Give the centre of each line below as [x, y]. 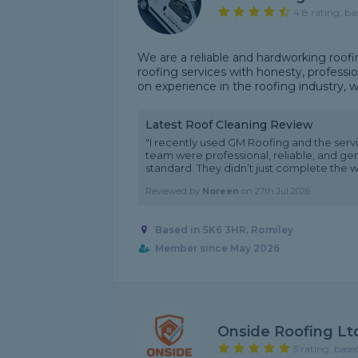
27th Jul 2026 [282, 191]
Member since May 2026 [217, 249]
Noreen [221, 191]
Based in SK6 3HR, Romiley [224, 230]
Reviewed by [174, 191]
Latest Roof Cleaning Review [229, 125]
